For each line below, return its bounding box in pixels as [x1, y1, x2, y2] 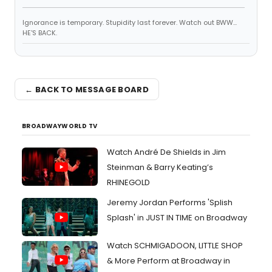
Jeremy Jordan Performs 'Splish [107, 197, 233, 209]
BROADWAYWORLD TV [22, 121, 98, 131]
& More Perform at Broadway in [107, 254, 230, 267]
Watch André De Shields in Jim [107, 146, 226, 158]
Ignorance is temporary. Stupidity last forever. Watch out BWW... [22, 18, 237, 28]
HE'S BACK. [22, 28, 57, 38]
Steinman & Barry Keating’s [107, 161, 213, 174]
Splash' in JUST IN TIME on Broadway [107, 212, 247, 224]
